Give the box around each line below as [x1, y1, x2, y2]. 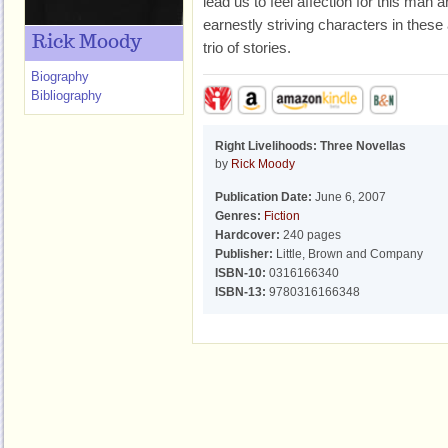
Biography [31, 69, 89, 84]
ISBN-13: [215, 285, 266, 299]
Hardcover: [215, 228, 280, 242]
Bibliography [31, 88, 102, 103]
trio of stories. [203, 39, 291, 56]
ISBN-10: [215, 266, 266, 280]
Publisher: [215, 247, 273, 261]
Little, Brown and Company [273, 247, 423, 261]
